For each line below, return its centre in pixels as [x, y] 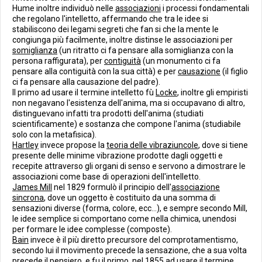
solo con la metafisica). [54, 135]
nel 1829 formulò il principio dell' [112, 187]
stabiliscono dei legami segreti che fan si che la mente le [116, 29]
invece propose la [73, 145]
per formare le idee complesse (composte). [92, 229]
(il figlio [234, 71]
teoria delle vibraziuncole [152, 145]
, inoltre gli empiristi [213, 92]
